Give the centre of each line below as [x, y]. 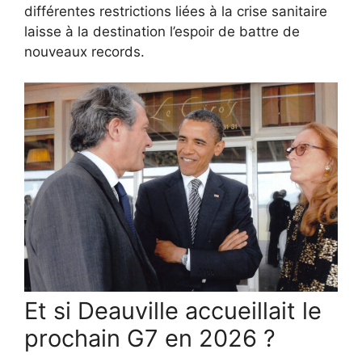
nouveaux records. [84, 51]
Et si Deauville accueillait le [173, 311]
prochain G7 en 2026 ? [150, 339]
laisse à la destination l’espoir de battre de [162, 31]
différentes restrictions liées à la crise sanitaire [176, 11]
